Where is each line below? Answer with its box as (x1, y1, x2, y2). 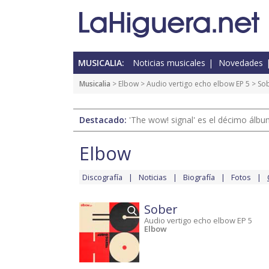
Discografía (82, 172, 122, 183)
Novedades (219, 57, 263, 69)
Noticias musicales (133, 57, 205, 69)
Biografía (183, 172, 215, 183)
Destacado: (79, 114, 129, 126)
